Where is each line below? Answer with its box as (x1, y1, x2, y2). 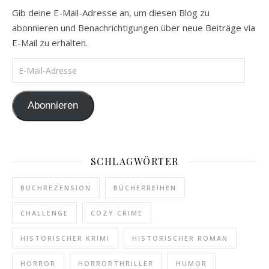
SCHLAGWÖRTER (90, 154, 179, 168)
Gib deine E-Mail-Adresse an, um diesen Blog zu (12, 7, 210, 19)
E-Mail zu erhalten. (12, 37, 88, 49)
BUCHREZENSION (20, 183, 91, 192)
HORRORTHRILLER (78, 258, 154, 268)
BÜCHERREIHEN (113, 183, 177, 192)
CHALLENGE (20, 208, 68, 217)
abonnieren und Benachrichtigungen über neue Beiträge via (12, 22, 255, 34)
